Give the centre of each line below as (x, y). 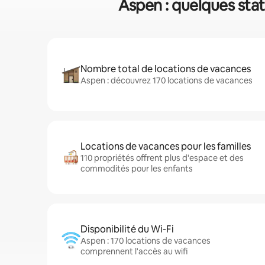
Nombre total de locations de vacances (166, 69)
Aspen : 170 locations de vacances (146, 241)
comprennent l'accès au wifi (134, 251)
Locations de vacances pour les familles (166, 146)
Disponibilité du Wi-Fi (127, 229)
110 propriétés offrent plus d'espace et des (162, 158)
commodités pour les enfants (137, 169)
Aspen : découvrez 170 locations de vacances (167, 80)
